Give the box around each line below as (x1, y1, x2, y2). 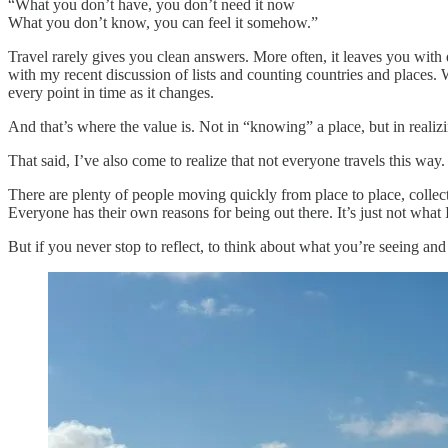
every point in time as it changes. (8, 83, 214, 101)
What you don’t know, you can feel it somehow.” (8, 13, 318, 31)
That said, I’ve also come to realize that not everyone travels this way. (8, 151, 445, 169)
